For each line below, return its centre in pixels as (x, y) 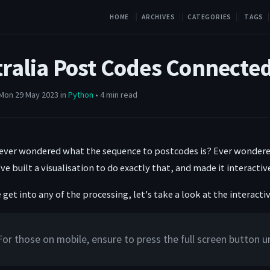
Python (80, 94)
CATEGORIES (210, 17)
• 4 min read (115, 94)
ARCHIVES (159, 17)
